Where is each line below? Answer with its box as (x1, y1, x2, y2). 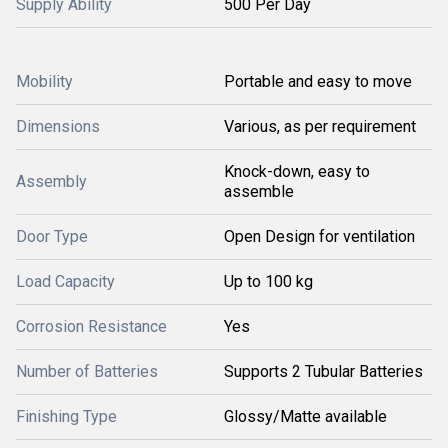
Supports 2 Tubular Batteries (224, 362, 423, 381)
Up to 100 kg (224, 272, 313, 291)
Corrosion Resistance (16, 317, 167, 336)
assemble (224, 182, 294, 201)
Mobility (16, 72, 73, 91)
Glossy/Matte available (224, 407, 387, 426)
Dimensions (16, 117, 100, 136)
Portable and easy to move (224, 72, 412, 91)
